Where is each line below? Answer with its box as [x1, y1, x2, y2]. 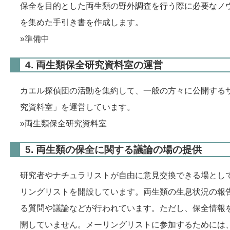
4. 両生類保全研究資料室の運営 [25, 59, 163, 70]
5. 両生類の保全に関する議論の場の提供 [25, 144, 202, 155]
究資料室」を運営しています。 [20, 102, 135, 111]
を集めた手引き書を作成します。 [20, 17, 143, 27]
